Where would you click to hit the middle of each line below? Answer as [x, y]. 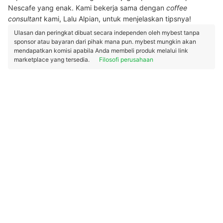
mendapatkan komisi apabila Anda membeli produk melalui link [101, 51]
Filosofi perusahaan [126, 59]
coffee [177, 8]
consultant [25, 19]
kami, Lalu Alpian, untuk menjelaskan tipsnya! [116, 19]
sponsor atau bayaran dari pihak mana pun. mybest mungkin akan [105, 42]
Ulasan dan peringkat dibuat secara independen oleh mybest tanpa [107, 33]
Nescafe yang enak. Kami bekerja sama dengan [87, 8]
